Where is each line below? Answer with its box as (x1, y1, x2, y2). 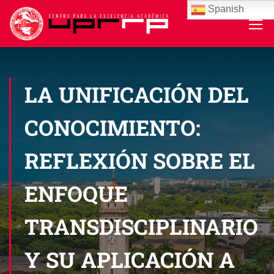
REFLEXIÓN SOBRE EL (24, 146, 255, 174)
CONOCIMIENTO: (24, 113, 201, 141)
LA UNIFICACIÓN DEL (24, 80, 249, 108)
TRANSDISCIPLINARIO (24, 212, 258, 240)
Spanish (206, 4, 245, 15)
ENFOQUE (24, 179, 128, 207)
